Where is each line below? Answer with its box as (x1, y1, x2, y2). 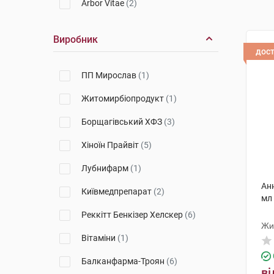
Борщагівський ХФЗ (81, 117, 164, 127)
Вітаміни (81, 233, 117, 243)
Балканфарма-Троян (81, 256, 166, 266)
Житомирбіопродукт (81, 94, 166, 103)
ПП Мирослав (81, 70, 138, 80)
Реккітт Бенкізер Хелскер (81, 210, 185, 220)
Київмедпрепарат (81, 187, 154, 196)
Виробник (53, 34, 98, 45)
